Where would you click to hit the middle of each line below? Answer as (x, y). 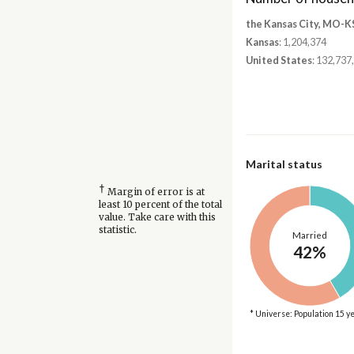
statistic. (117, 230)
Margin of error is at (154, 192)
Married (309, 235)
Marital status (284, 164)
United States (279, 61)
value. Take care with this (157, 217)
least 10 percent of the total (160, 204)
